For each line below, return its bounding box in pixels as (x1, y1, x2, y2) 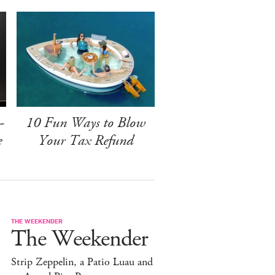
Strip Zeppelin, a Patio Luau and (11, 254, 153, 269)
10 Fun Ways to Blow (25, 112, 145, 133)
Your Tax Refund (37, 130, 133, 150)
